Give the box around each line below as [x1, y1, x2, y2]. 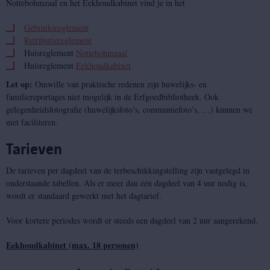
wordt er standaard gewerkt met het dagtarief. [6, 190, 162, 201]
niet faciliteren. [6, 116, 58, 128]
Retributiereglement [24, 34, 92, 46]
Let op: [6, 78, 33, 90]
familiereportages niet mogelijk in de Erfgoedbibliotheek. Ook [6, 91, 219, 102]
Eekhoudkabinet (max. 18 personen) [6, 239, 139, 251]
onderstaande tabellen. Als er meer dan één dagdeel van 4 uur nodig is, [6, 177, 247, 189]
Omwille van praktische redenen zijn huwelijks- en [33, 78, 207, 90]
